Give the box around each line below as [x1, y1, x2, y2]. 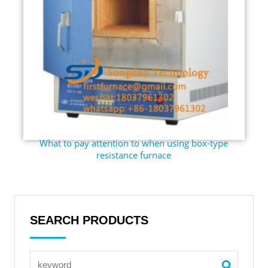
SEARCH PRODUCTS [29, 214, 148, 227]
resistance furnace [96, 148, 172, 161]
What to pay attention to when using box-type [39, 136, 229, 149]
